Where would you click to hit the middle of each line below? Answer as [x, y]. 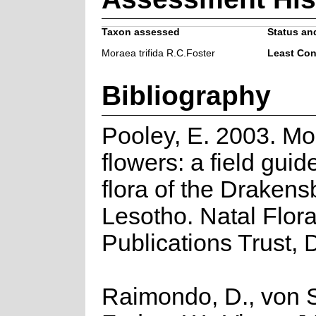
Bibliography [186, 95]
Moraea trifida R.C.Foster [158, 53]
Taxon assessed [140, 32]
